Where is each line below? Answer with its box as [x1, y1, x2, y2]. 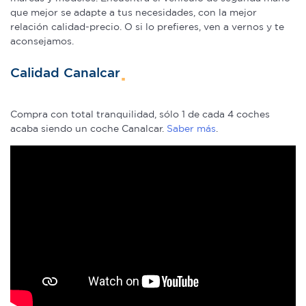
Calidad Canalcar [10, 65, 120, 81]
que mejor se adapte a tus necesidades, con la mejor [10, 7, 257, 18]
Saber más [167, 122, 216, 134]
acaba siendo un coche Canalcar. [10, 122, 167, 134]
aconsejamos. [10, 36, 74, 47]
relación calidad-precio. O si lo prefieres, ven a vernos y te [10, 21, 284, 33]
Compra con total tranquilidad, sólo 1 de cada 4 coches [10, 108, 270, 120]
